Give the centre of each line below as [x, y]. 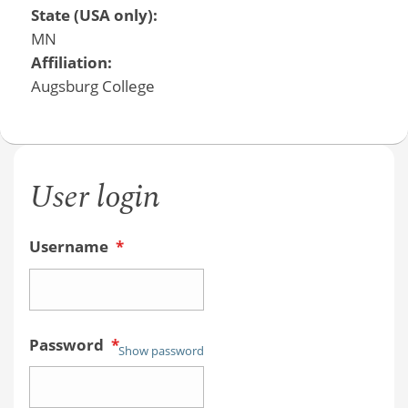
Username [70, 247]
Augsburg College [92, 86]
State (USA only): [96, 15]
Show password [161, 351]
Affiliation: [73, 62]
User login [94, 198]
